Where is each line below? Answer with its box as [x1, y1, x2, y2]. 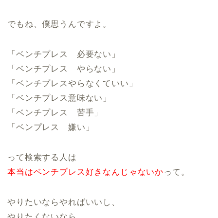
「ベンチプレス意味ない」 [7, 93, 112, 103]
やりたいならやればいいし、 [7, 198, 120, 207]
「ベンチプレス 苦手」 [7, 108, 103, 117]
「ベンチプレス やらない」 [7, 64, 120, 73]
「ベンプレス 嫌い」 [7, 123, 94, 132]
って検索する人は [7, 153, 77, 162]
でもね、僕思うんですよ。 [7, 19, 112, 29]
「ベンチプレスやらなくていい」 [7, 79, 138, 88]
